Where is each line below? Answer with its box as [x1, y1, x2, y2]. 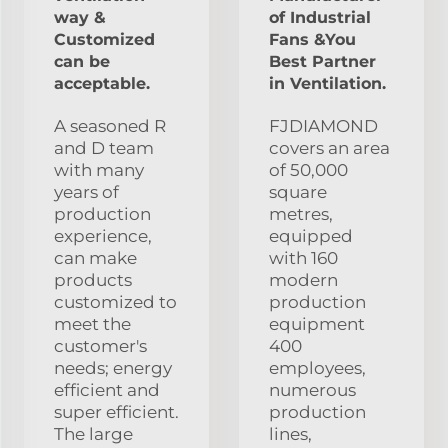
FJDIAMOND [269, 115, 378, 136]
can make [54, 247, 137, 268]
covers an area [269, 137, 390, 158]
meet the [54, 313, 131, 334]
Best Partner [269, 51, 376, 71]
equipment [269, 313, 365, 334]
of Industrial [269, 7, 371, 27]
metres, [269, 203, 333, 224]
